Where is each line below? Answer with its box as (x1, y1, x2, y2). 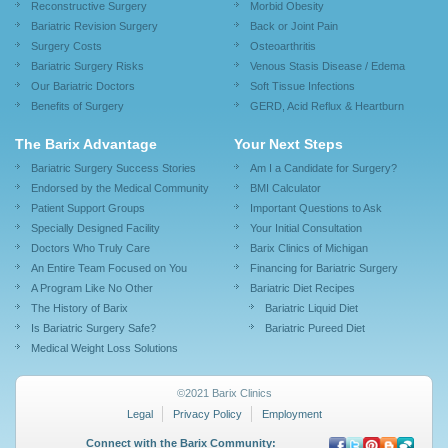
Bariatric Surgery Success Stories (31, 162, 196, 175)
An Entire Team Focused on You (31, 262, 187, 275)
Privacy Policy (172, 408, 242, 421)
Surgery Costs (31, 40, 102, 53)
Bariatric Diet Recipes (250, 282, 355, 295)
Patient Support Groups (31, 202, 145, 215)
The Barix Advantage (15, 136, 157, 153)
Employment (261, 408, 322, 421)
